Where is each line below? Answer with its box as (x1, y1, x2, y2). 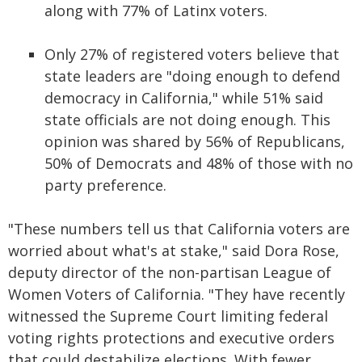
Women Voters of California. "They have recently (8, 284, 345, 305)
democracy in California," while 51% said (44, 88, 323, 108)
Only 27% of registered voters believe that (44, 44, 339, 65)
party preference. (44, 175, 166, 196)
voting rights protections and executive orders (8, 328, 335, 348)
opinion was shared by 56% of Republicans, (44, 132, 345, 152)
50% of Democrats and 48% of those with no (44, 154, 353, 174)
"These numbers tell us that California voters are (8, 219, 350, 239)
